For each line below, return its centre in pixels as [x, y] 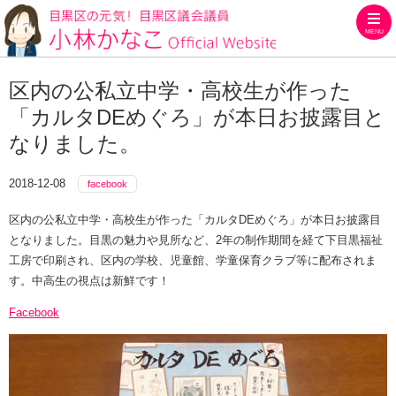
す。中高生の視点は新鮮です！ [89, 280]
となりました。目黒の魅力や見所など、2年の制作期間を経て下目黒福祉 [196, 240]
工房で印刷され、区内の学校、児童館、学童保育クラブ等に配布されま [193, 260]
